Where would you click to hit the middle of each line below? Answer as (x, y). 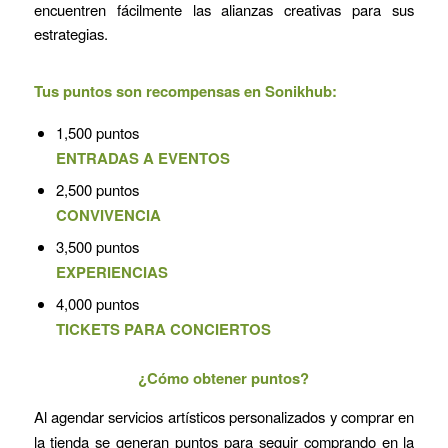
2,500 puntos (97, 190)
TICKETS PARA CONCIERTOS (163, 329)
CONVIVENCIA (108, 215)
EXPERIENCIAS (111, 272)
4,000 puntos (97, 304)
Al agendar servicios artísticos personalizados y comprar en (224, 416)
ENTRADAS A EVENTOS (144, 158)
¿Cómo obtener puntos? (224, 378)
